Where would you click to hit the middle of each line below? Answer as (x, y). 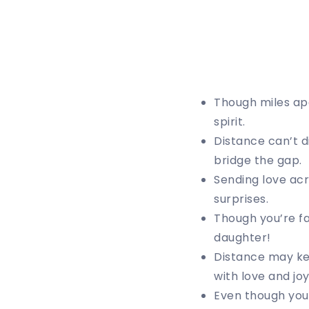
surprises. (241, 199)
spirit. (230, 121)
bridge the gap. (258, 160)
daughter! (242, 237)
